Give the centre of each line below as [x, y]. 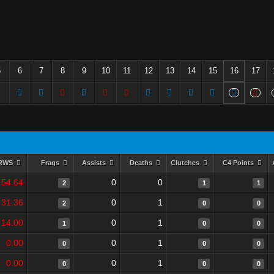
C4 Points [239, 163]
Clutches [186, 163]
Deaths [142, 163]
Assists [94, 163]
